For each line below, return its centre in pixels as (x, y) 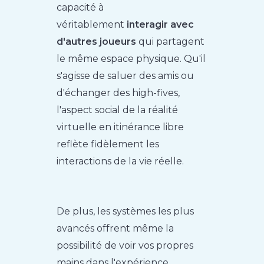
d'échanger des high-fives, (118, 93)
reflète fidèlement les (108, 144)
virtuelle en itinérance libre (121, 127)
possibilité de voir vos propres (125, 245)
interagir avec (161, 24)
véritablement (92, 24)
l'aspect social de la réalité (118, 110)
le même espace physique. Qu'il (131, 59)
